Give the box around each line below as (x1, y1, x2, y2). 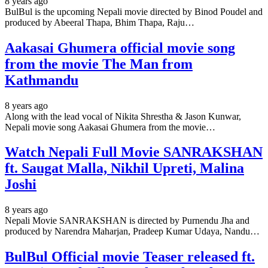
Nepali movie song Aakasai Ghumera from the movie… (5, 121, 215, 132)
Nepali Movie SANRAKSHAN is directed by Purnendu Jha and (5, 215, 249, 226)
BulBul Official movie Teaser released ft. (5, 249, 255, 265)
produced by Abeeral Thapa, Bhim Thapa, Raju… (5, 17, 194, 28)
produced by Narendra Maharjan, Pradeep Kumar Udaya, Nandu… (5, 226, 260, 237)
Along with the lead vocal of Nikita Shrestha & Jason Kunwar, (5, 111, 241, 121)
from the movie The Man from (5, 56, 193, 72)
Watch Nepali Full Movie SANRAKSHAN (5, 144, 263, 160)
